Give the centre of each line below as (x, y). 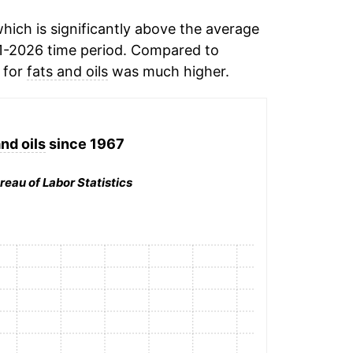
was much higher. (168, 71)
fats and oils (67, 71)
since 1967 (85, 143)
